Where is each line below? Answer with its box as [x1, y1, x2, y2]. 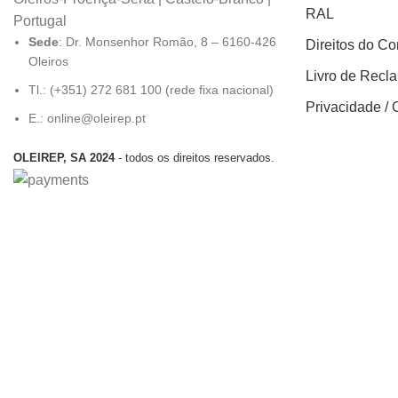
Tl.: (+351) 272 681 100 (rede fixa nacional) [28, 82, 274, 97]
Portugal [13, 12, 67, 28]
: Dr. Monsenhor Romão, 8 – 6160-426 [59, 34, 276, 49]
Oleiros [28, 53, 68, 68]
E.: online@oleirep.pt [28, 110, 146, 125]
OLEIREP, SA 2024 [13, 150, 118, 164]
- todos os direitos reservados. [118, 150, 275, 164]
